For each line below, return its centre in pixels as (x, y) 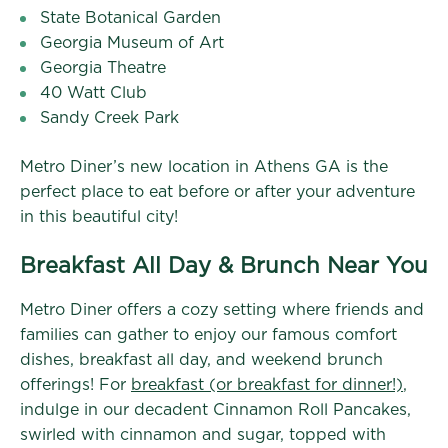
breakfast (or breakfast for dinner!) (267, 384)
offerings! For (75, 384)
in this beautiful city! (99, 216)
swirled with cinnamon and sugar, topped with (203, 434)
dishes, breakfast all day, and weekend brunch (201, 359)
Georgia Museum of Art (132, 42)
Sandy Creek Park (109, 117)
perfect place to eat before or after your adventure (217, 191)
